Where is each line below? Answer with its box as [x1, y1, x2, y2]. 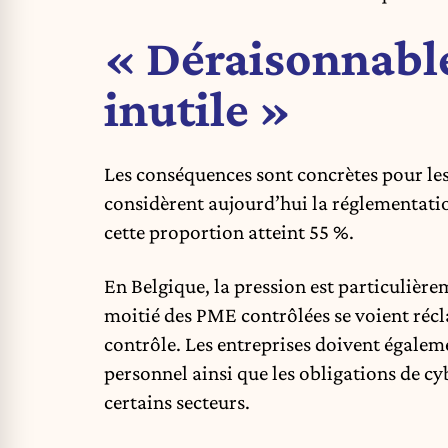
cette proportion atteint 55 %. [104, 219, 354, 244]
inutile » [104, 80, 291, 138]
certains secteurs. [104, 390, 250, 415]
